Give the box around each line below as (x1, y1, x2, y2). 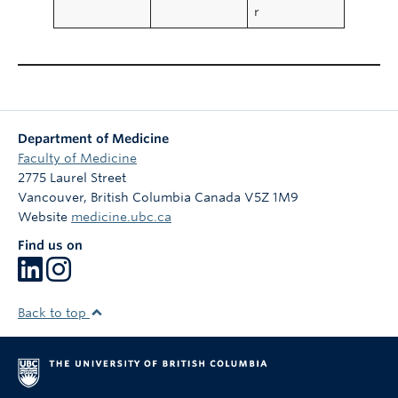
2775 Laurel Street (18, 171, 126, 185)
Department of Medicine (18, 131, 169, 146)
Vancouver (18, 190, 84, 204)
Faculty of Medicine (18, 151, 137, 165)
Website (18, 210, 71, 224)
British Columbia (91, 190, 191, 204)
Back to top (18, 306, 90, 320)
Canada (195, 190, 241, 204)
